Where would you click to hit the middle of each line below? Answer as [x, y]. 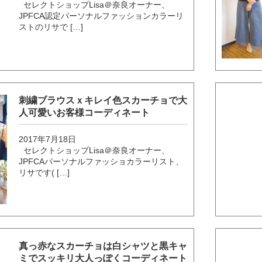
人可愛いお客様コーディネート [85, 112]
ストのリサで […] [51, 27]
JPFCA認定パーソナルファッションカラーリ [101, 16]
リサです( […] [44, 172]
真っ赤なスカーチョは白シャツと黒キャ [103, 246]
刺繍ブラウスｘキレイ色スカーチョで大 [103, 100]
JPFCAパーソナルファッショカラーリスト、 [101, 161]
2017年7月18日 [48, 139]
